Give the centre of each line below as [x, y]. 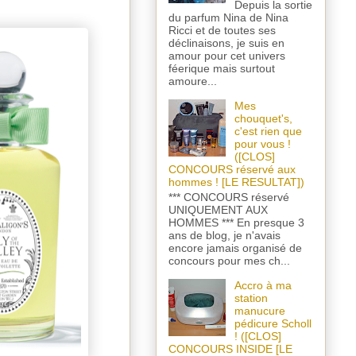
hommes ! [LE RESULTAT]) [236, 182]
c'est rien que [268, 132]
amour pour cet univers [227, 56]
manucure [259, 311]
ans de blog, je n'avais [224, 236]
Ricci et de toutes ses [222, 31]
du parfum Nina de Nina [228, 18]
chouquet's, [263, 119]
